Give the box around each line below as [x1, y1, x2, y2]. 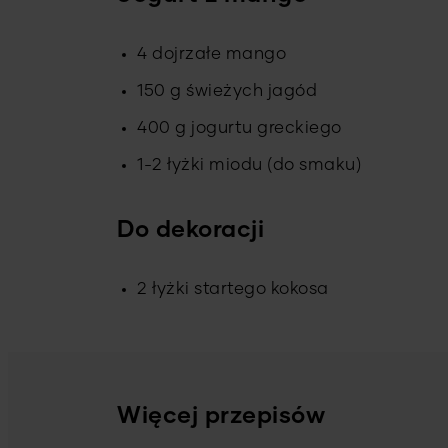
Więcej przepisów [117, 405, 325, 429]
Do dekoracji [117, 218, 264, 242]
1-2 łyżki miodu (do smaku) [137, 156, 362, 174]
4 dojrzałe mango [137, 46, 287, 64]
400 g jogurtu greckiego [137, 119, 342, 137]
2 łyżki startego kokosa [137, 280, 329, 298]
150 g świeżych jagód [137, 83, 318, 101]
